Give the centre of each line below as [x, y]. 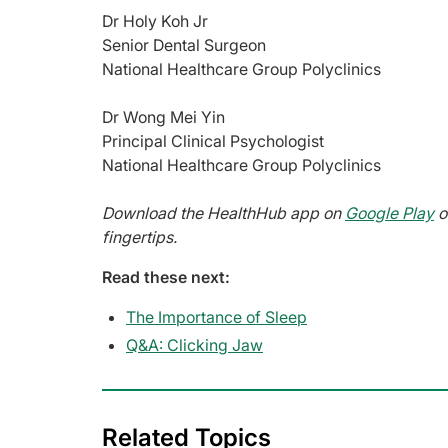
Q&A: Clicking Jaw [194, 344]
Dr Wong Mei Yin [163, 116]
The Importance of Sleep [216, 316]
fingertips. [139, 236]
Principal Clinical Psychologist [213, 140]
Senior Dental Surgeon [184, 44]
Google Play [389, 212]
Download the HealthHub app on [223, 212]
